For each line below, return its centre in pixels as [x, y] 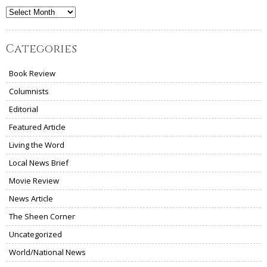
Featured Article [37, 127]
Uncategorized [35, 235]
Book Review [32, 74]
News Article [31, 199]
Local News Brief [39, 163]
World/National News [47, 252]
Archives [21, 12]
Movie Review [34, 181]
